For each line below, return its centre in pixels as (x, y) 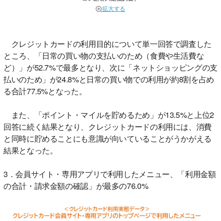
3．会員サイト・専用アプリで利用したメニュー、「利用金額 (110, 174)
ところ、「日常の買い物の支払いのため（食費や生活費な (104, 56)
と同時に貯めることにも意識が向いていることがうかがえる (108, 139)
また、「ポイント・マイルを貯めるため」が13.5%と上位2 (109, 115)
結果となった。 (31, 150)
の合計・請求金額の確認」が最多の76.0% (76, 186)
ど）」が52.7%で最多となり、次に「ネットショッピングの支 (110, 68)
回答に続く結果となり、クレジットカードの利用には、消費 (108, 127)
